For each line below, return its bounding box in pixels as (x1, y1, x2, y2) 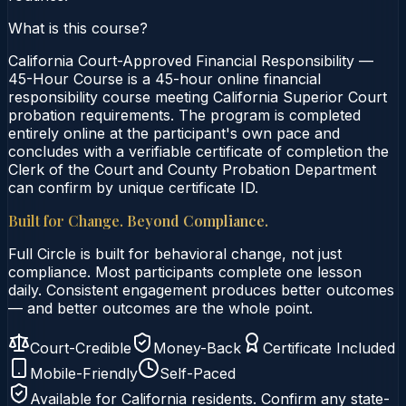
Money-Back (153, 338, 241, 357)
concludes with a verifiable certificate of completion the (8, 141, 389, 160)
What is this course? (8, 18, 148, 37)
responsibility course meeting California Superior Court (8, 87, 387, 106)
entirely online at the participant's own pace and (8, 123, 340, 142)
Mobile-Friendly (30, 363, 138, 382)
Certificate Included (263, 338, 395, 357)
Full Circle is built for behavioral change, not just (8, 244, 342, 263)
